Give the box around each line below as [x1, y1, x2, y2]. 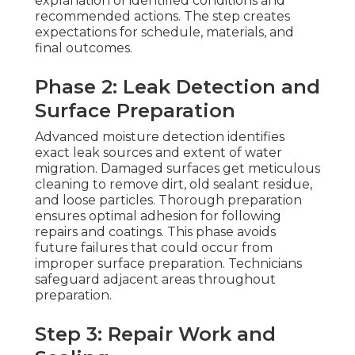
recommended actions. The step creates [35, 9, 290, 25]
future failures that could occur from [35, 240, 273, 256]
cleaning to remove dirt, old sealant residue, [35, 177, 312, 193]
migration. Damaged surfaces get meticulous [35, 161, 320, 177]
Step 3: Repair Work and [35, 323, 276, 346]
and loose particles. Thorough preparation [35, 193, 302, 208]
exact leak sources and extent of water [35, 145, 282, 161]
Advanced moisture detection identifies [35, 129, 284, 145]
